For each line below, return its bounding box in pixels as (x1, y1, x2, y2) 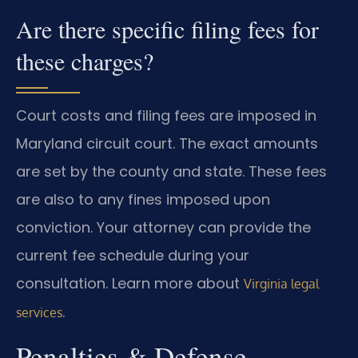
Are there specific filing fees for (16, 13, 319, 46)
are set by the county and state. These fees (16, 161, 327, 182)
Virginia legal (244, 276, 319, 292)
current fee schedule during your (16, 245, 249, 266)
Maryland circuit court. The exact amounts (16, 133, 318, 154)
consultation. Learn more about (16, 273, 244, 294)
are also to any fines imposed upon (16, 189, 270, 210)
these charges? (16, 45, 153, 78)
